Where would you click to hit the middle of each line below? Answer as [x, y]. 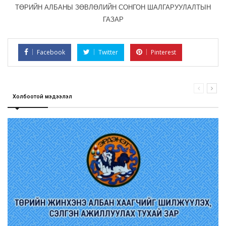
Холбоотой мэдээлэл [42, 97]
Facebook [51, 52]
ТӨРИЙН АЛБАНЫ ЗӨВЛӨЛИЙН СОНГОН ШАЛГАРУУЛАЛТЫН [113, 8]
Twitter [108, 52]
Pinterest [163, 52]
